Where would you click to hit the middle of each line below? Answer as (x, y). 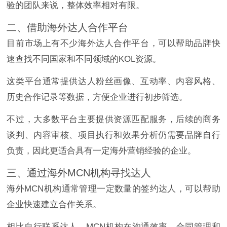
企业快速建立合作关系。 (54, 205)
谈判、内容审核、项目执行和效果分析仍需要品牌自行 (113, 135)
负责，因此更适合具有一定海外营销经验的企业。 (102, 151)
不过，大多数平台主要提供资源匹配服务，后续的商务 (113, 120)
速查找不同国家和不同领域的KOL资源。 (84, 59)
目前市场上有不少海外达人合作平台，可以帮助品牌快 (113, 44)
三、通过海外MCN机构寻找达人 (79, 173)
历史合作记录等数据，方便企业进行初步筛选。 (97, 97)
